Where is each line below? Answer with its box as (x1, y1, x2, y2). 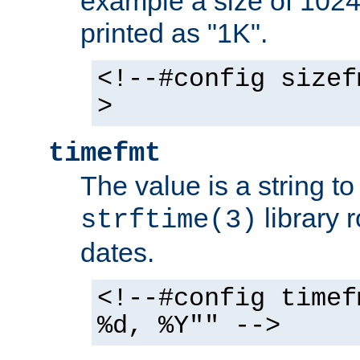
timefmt (48, 138, 161, 169)
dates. (80, 237, 154, 268)
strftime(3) (80, 205, 257, 235)
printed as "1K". (80, 18, 268, 48)
